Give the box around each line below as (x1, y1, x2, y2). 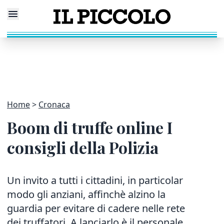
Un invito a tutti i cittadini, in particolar (7, 173, 183, 187)
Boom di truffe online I (7, 116, 172, 138)
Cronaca (38, 99, 70, 110)
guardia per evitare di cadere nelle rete (7, 201, 185, 215)
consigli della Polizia (7, 136, 158, 158)
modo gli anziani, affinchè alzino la (7, 187, 165, 201)
